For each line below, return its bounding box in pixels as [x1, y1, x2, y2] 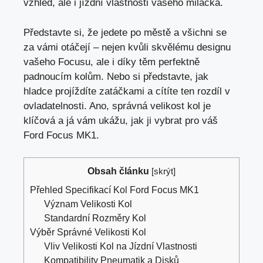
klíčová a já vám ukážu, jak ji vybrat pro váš [23, 114, 218, 126]
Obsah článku [87, 166, 149, 177]
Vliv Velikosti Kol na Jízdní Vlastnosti [44, 241, 198, 252]
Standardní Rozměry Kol [44, 213, 147, 224]
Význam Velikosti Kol [44, 198, 133, 210]
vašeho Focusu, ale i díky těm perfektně [23, 56, 200, 68]
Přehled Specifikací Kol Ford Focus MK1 [30, 184, 199, 195]
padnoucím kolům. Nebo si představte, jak [23, 70, 208, 82]
